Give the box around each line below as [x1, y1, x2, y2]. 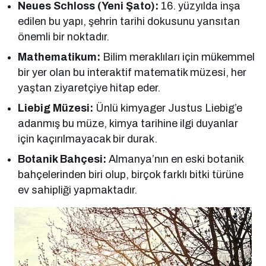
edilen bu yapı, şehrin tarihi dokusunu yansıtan [18, 15, 240, 27]
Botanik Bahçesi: [18, 153, 107, 165]
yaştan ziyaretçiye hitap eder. [18, 81, 161, 94]
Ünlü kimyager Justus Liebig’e [93, 102, 243, 114]
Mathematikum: [18, 50, 100, 63]
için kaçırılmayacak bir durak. [18, 132, 158, 145]
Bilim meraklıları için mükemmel [100, 50, 255, 63]
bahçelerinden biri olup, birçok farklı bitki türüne [18, 168, 244, 180]
